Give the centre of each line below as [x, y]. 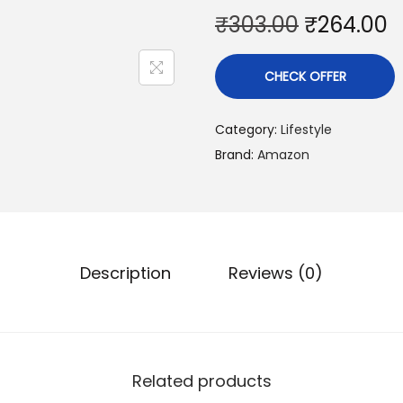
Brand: [236, 155]
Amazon [283, 155]
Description [125, 273]
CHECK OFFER [305, 76]
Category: [248, 130]
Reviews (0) [276, 273]
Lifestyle [306, 130]
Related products [201, 381]
